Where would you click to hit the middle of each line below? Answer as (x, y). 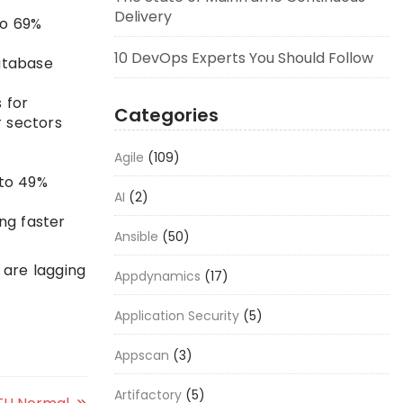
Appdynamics (157, 276)
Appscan (142, 355)
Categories (166, 115)
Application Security (177, 316)
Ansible (136, 237)
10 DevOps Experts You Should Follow (244, 58)
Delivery (143, 17)
